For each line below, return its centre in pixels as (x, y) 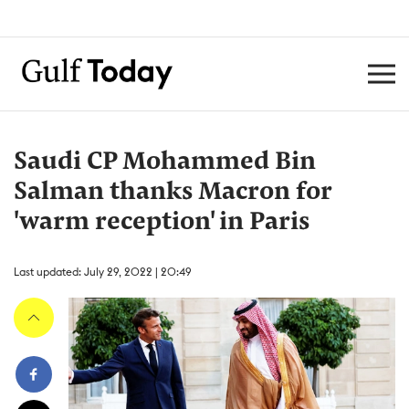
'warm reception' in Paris (162, 223)
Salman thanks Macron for (173, 193)
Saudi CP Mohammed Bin (165, 163)
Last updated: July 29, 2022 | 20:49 (103, 272)
